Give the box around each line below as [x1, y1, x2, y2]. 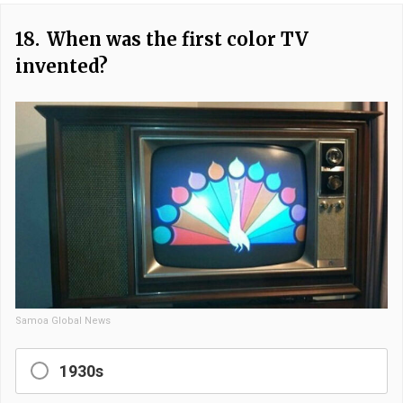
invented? [15, 55, 108, 78]
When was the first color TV [47, 28, 309, 51]
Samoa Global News [15, 314, 111, 327]
